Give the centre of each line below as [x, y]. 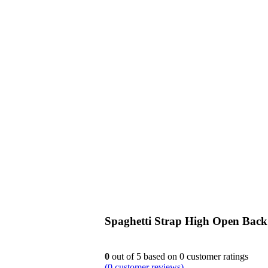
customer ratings [216, 257]
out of [123, 257]
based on [160, 257]
